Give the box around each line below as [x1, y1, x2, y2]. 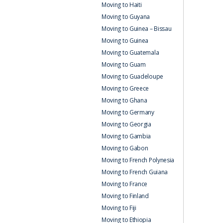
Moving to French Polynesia [101, 155, 175, 164]
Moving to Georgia [101, 119, 151, 128]
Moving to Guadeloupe [101, 72, 163, 81]
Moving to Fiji [101, 203, 136, 212]
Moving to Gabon [101, 143, 148, 152]
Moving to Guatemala [101, 48, 159, 57]
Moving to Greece [101, 84, 149, 93]
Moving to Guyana [101, 12, 150, 21]
